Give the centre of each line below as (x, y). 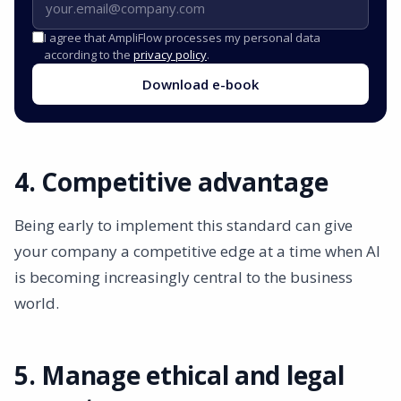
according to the (89, 54)
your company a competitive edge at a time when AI (197, 251)
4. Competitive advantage (171, 181)
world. (37, 303)
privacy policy (170, 54)
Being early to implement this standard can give (183, 225)
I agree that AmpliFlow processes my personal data (182, 37)
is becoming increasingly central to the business (183, 277)
